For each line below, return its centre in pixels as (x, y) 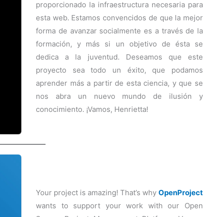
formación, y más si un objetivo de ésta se (119, 44)
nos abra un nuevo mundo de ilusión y (119, 96)
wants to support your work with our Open (119, 205)
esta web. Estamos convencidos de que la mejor (119, 18)
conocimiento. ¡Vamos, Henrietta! (92, 109)
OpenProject (181, 192)
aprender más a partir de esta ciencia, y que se (119, 83)
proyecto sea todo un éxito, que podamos (119, 70)
